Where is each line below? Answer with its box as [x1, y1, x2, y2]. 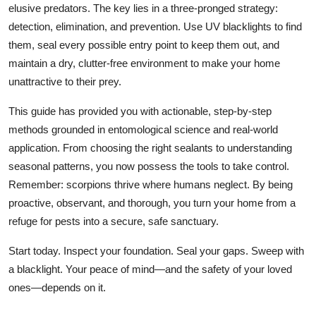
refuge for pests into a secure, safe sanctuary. [8, 214, 219, 227]
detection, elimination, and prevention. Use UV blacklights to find [8, 20, 302, 32]
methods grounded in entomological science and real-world [8, 123, 278, 135]
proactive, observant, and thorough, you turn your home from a [8, 196, 296, 209]
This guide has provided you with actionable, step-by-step [8, 104, 272, 117]
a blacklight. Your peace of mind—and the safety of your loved [8, 262, 292, 275]
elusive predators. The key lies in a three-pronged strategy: [8, 1, 278, 14]
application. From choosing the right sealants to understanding [8, 141, 292, 154]
